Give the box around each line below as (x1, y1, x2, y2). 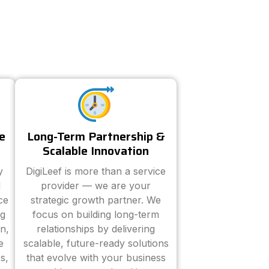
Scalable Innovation (43, 141, 149, 160)
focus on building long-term (32, 208, 159, 220)
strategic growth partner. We (31, 194, 161, 206)
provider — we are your (41, 180, 151, 192)
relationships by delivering (37, 223, 155, 235)
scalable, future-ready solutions (23, 237, 169, 249)
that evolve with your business (26, 252, 166, 264)
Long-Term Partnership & (26, 127, 165, 146)
